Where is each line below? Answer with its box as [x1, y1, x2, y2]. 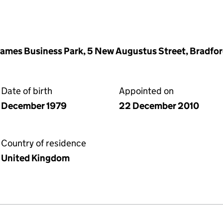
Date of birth [1, 85, 52, 97]
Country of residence [1, 137, 86, 149]
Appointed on [119, 85, 174, 97]
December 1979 [1, 100, 67, 111]
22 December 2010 [119, 100, 199, 111]
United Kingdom [1, 152, 70, 164]
